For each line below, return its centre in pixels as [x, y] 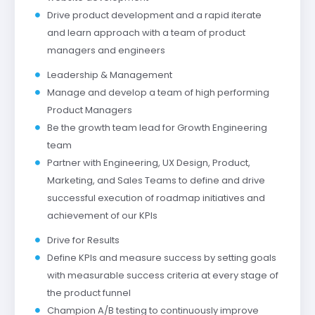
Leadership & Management [109, 75]
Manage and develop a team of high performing [158, 92]
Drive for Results [83, 240]
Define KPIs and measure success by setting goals [161, 257]
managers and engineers [106, 50]
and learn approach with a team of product [146, 32]
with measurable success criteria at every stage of [162, 275]
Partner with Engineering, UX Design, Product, [148, 162]
